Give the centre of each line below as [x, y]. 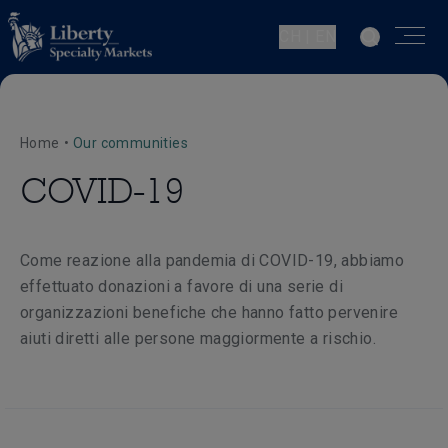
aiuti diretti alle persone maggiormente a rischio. [198, 338]
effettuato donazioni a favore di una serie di [181, 286]
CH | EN [307, 36]
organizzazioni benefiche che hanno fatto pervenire [209, 312]
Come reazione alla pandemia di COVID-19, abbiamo [212, 260]
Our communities [131, 143]
